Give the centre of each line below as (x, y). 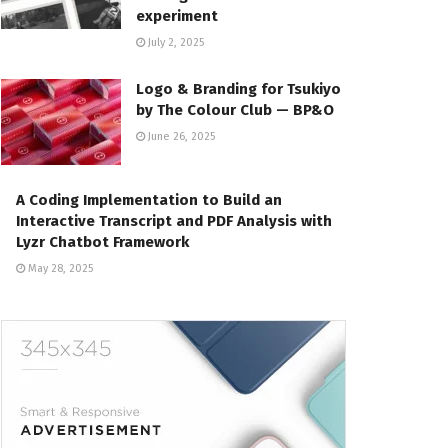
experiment (177, 16)
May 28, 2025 (59, 269)
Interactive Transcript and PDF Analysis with (174, 221)
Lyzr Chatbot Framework (102, 242)
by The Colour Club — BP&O (235, 110)
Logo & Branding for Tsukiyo (238, 89)
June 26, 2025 (180, 137)
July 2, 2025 (174, 43)
